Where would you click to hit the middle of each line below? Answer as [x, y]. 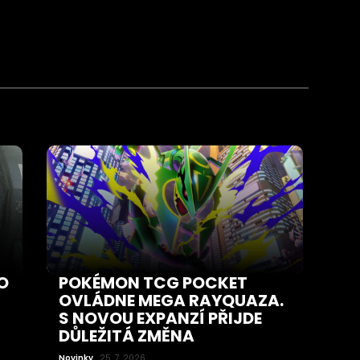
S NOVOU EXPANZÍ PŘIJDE [161, 318]
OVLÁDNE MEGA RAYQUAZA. [172, 300]
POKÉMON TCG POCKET [153, 282]
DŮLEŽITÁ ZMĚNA [127, 335]
